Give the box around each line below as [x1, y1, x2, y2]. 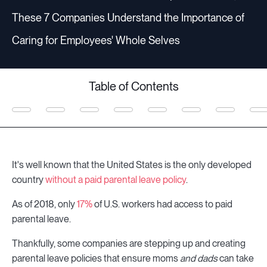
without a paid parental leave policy [45, 174, 186, 186]
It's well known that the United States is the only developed [12, 159, 252, 171]
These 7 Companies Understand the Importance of [12, 11, 244, 24]
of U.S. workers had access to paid [92, 198, 232, 210]
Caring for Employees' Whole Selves [12, 34, 180, 47]
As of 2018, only [12, 198, 77, 210]
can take [219, 253, 254, 265]
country [12, 174, 45, 186]
